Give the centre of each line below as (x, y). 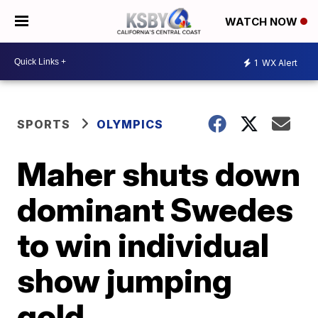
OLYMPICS (130, 124)
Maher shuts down (159, 174)
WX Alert (279, 62)
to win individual (143, 245)
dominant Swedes (155, 209)
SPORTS (44, 124)
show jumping (125, 280)
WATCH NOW (263, 22)
